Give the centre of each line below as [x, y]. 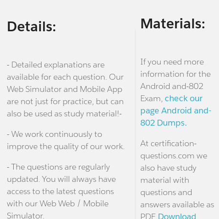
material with [164, 180]
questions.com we [174, 156]
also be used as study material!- [64, 113]
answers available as [177, 205]
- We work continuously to [54, 134]
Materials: [173, 24]
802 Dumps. [164, 123]
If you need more [172, 62]
